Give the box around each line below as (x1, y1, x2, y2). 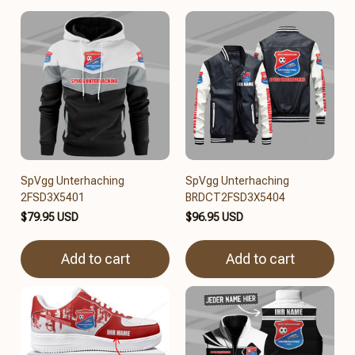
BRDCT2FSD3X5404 (185, 190, 285, 204)
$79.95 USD (21, 210, 78, 223)
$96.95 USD (185, 210, 243, 223)
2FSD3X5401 (21, 190, 85, 204)
